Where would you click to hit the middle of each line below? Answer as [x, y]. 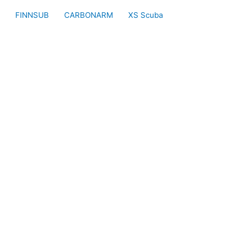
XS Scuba [146, 15]
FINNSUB [32, 15]
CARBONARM [89, 15]
